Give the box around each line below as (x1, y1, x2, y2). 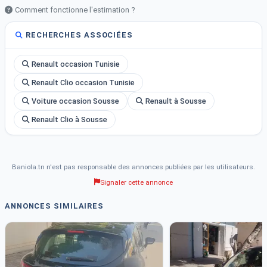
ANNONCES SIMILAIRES (5, 201, 104, 210)
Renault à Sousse (145, 97, 206, 105)
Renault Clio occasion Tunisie (32, 78, 135, 87)
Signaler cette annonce (100, 178, 173, 187)
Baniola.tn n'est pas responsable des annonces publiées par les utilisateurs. (12, 163, 255, 171)
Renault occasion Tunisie (32, 60, 120, 69)
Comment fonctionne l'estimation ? (15, 5, 135, 14)
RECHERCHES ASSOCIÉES (26, 30, 133, 39)
